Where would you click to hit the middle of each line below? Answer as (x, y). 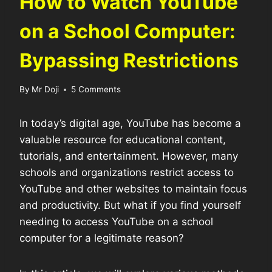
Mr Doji (46, 90)
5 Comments (96, 90)
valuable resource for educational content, (123, 140)
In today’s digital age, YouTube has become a (130, 124)
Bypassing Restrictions (129, 60)
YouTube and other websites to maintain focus (133, 189)
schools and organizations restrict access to (127, 173)
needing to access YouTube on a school (116, 222)
